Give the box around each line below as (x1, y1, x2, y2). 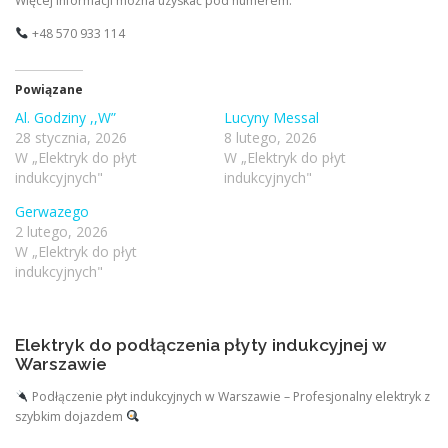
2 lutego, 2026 (15, 221, 108, 241)
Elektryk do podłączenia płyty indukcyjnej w (15, 334, 387, 355)
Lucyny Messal (224, 107, 319, 127)
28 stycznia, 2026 (15, 127, 127, 147)
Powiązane (15, 80, 83, 98)
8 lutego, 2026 (224, 127, 317, 147)
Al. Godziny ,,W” (15, 107, 116, 127)
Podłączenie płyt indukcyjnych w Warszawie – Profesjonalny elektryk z (28, 387, 430, 405)
